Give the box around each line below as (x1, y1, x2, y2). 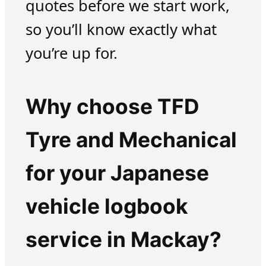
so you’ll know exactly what (25, 19, 217, 40)
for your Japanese (25, 160, 209, 186)
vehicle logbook (25, 194, 188, 220)
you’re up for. (25, 43, 118, 64)
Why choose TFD (25, 94, 199, 120)
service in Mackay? (25, 227, 221, 253)
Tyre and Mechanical (25, 127, 237, 153)
